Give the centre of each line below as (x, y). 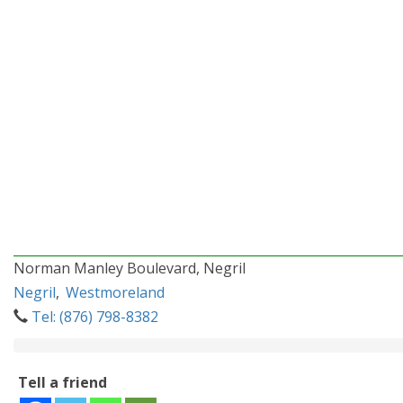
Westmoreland (115, 292)
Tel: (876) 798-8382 (95, 316)
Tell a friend (63, 382)
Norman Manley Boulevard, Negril (130, 268)
